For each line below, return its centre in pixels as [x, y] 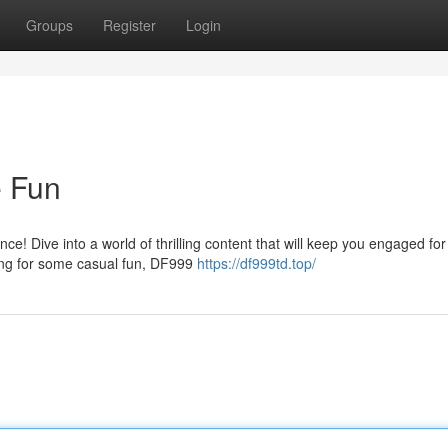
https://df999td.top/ [256, 263]
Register [129, 25]
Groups [49, 25]
